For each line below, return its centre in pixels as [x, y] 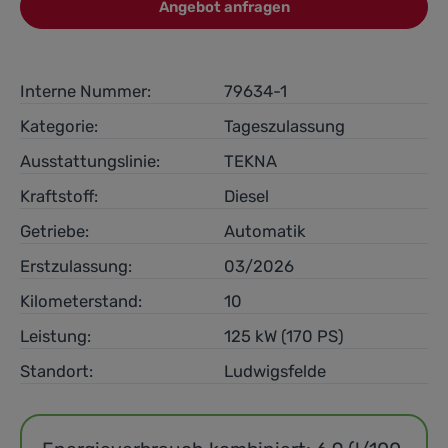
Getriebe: [54, 231]
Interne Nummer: [85, 91]
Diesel [246, 196]
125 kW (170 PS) [284, 336]
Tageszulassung [284, 126]
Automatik [265, 231]
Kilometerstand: [81, 301]
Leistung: [55, 336]
